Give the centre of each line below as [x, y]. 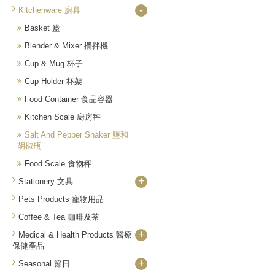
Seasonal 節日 [44, 264]
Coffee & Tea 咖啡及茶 [59, 217]
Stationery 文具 [46, 181]
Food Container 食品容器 [69, 99]
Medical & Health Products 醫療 [75, 235]
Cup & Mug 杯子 [54, 64]
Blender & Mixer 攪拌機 [66, 46]
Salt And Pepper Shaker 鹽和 [76, 135]
